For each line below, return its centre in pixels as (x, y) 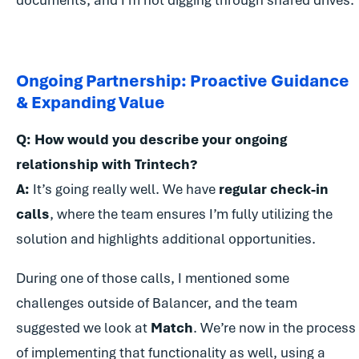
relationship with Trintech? (107, 165)
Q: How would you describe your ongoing (151, 140)
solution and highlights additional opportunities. (167, 239)
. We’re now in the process (274, 328)
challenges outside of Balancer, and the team (157, 303)
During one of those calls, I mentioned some (153, 278)
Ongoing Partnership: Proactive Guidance (183, 81)
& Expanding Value (91, 103)
